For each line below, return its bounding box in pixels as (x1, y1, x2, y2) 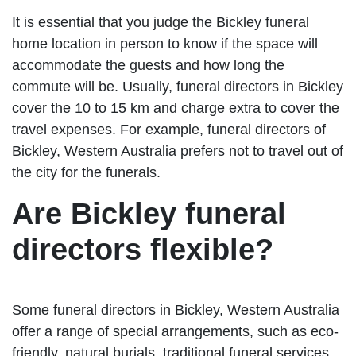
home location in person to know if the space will (12, 35, 318, 52)
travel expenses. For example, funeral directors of (12, 121, 326, 137)
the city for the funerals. (12, 164, 161, 180)
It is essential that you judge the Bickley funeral (12, 14, 309, 30)
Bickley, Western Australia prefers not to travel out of (12, 142, 343, 159)
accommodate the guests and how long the (12, 56, 284, 73)
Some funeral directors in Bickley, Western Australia (12, 301, 339, 318)
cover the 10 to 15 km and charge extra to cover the (12, 99, 339, 116)
